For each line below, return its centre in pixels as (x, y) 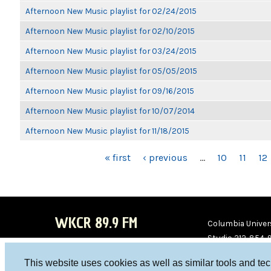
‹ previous (165, 158)
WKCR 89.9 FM (96, 223)
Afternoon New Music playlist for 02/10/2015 (110, 31)
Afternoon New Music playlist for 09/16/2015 (110, 91)
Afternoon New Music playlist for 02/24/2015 (111, 11)
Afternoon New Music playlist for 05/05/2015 (111, 71)
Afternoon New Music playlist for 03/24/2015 (111, 51)
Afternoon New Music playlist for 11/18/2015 (107, 131)
